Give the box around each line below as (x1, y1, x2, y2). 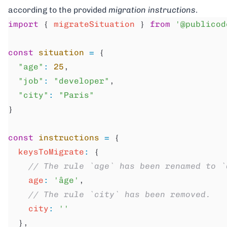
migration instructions (108, 5, 196, 15)
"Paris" (54, 90, 94, 100)
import (8, 19, 39, 29)
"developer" (49, 76, 109, 86)
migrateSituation (54, 19, 135, 29)
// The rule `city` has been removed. (8, 190, 211, 199)
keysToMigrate (8, 147, 84, 157)
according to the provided (8, 5, 108, 15)
